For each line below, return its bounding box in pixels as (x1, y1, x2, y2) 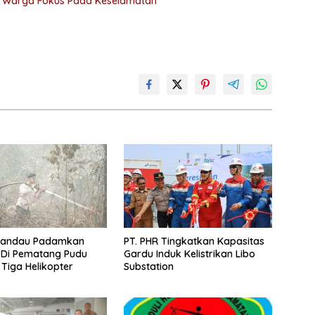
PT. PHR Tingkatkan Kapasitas (123, 235, 264, 248)
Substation (123, 260, 174, 274)
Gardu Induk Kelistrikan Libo (123, 247, 255, 261)
